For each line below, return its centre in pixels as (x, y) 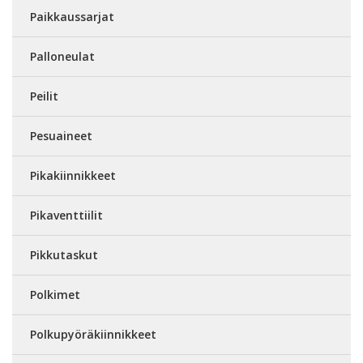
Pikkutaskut (64, 254)
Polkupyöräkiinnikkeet (93, 334)
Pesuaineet (61, 135)
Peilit (44, 96)
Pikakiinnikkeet (73, 175)
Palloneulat (62, 56)
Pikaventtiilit (66, 215)
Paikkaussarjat (72, 16)
